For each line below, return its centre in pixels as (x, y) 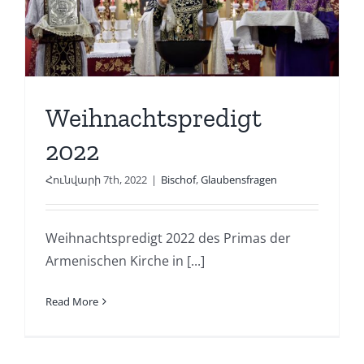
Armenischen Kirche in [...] (125, 260)
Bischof (178, 179)
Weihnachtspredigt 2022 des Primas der (168, 238)
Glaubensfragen (238, 179)
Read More (71, 301)
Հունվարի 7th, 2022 (96, 179)
